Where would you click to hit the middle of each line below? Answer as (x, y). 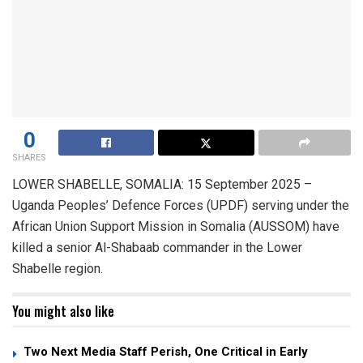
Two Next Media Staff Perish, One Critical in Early (166, 352)
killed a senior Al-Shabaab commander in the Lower (157, 248)
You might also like (63, 312)
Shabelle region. (58, 269)
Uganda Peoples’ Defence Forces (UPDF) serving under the (181, 206)
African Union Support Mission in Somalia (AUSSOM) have (176, 227)
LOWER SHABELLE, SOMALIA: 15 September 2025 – (162, 185)
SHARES (29, 158)
